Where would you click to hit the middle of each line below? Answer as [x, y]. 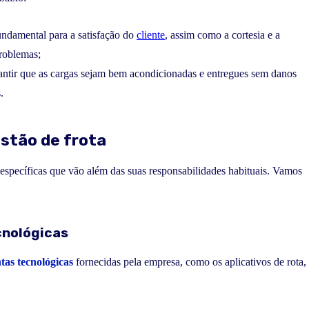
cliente [151, 35]
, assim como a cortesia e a [222, 35]
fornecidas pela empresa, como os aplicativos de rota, [190, 261]
